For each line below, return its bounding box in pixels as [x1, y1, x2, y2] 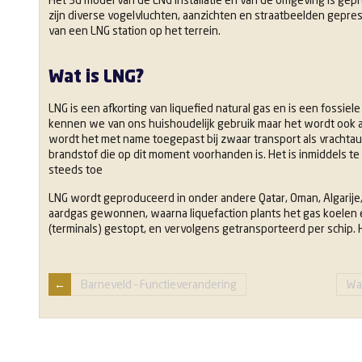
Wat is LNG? [48, 65, 144, 87]
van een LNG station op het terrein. [48, 23, 221, 38]
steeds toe [48, 162, 103, 177]
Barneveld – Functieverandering [81, 277, 237, 292]
